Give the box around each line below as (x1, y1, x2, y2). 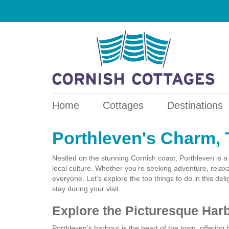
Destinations (167, 100, 223, 111)
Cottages (102, 100, 144, 111)
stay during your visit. (52, 185, 121, 193)
